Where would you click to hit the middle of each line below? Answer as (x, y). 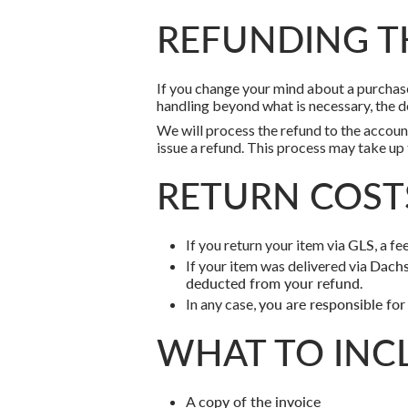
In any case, (222, 304)
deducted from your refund (273, 283)
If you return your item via (267, 245)
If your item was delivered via (278, 265)
